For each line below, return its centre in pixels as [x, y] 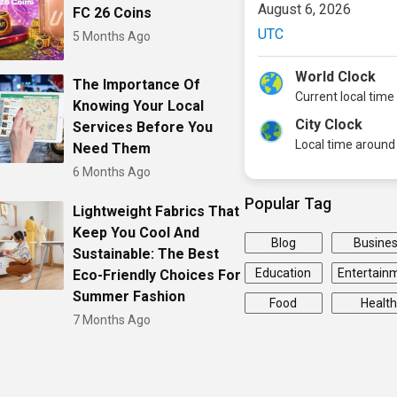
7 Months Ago [112, 320]
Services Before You [143, 128]
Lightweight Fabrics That [156, 212]
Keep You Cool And [136, 233]
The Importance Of [137, 85]
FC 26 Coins [113, 12]
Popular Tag [288, 204]
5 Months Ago [112, 36]
